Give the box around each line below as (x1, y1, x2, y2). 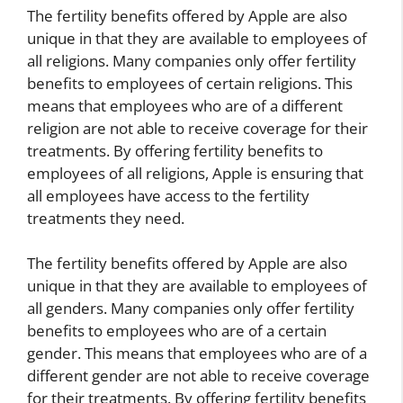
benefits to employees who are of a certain (27, 320, 327, 342)
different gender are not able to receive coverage (27, 365, 370, 387)
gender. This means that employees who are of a (27, 343, 367, 364)
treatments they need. (27, 207, 184, 228)
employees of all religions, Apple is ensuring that (27, 162, 363, 184)
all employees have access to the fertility (27, 184, 309, 206)
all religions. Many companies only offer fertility (27, 49, 356, 71)
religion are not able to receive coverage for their (27, 117, 368, 139)
